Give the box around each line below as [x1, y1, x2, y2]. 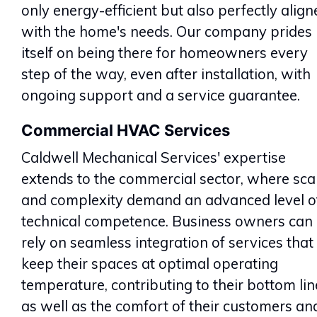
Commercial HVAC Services [21, 120, 230, 139]
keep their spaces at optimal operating [21, 254, 278, 272]
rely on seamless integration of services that [21, 233, 313, 251]
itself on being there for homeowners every [21, 43, 308, 62]
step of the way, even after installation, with [21, 64, 311, 83]
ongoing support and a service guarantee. [21, 86, 300, 104]
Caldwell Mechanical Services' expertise [21, 148, 286, 166]
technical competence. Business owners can [21, 212, 313, 230]
